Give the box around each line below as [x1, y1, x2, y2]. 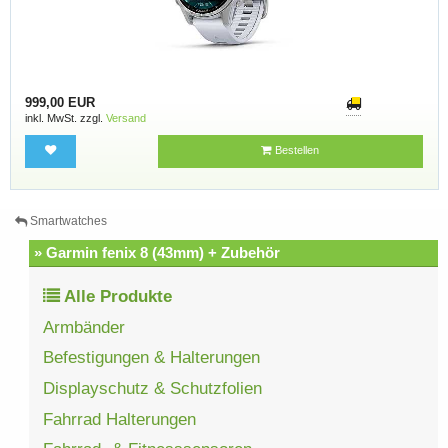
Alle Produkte [60, 287, 173, 306]
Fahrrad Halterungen [43, 409, 197, 429]
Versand [105, 111, 146, 124]
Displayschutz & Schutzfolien [43, 379, 263, 399]
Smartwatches [29, 213, 107, 228]
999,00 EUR [24, 94, 95, 110]
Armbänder [43, 317, 126, 337]
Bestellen [272, 144, 320, 157]
